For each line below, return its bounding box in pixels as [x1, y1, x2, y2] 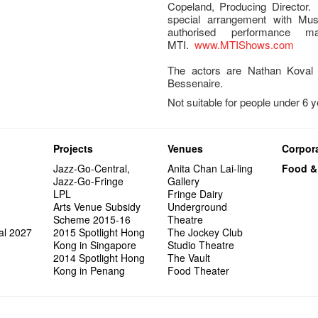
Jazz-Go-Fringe [53, 173, 124, 188]
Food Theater [168, 263, 230, 278]
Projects [53, 141, 94, 155]
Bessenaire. [168, 75, 224, 90]
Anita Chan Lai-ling [168, 160, 253, 175]
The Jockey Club [168, 224, 243, 239]
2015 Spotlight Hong [53, 224, 146, 239]
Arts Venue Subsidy [53, 199, 141, 214]
